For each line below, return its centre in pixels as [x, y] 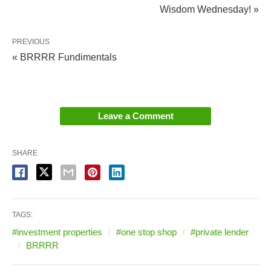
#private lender [220, 232]
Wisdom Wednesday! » [209, 9]
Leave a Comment [135, 116]
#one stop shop [146, 232]
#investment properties [57, 232]
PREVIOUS [31, 41]
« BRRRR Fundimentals [64, 57]
